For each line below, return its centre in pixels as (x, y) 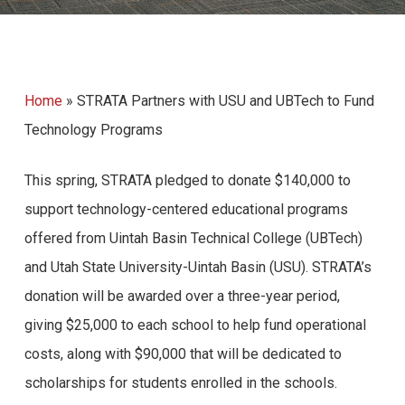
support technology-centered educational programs (186, 209)
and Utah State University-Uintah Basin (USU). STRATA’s (198, 267)
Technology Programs (93, 130)
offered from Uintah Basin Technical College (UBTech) (193, 238)
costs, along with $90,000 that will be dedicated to (183, 354)
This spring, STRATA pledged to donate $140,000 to (187, 180)
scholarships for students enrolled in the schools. (182, 383)
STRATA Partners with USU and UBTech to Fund (225, 101)
